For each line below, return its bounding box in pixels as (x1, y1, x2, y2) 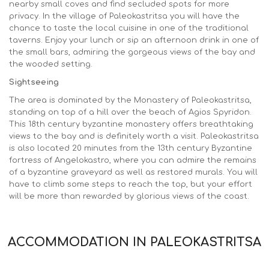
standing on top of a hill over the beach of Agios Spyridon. (9, 107, 252, 116)
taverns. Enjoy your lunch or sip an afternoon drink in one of (9, 35, 259, 44)
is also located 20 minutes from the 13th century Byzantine (9, 144, 252, 153)
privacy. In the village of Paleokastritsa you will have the (9, 11, 240, 20)
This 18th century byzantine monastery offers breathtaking (9, 119, 253, 128)
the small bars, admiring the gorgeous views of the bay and (9, 47, 255, 56)
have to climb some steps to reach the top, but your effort (9, 180, 252, 189)
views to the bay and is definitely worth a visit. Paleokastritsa (9, 131, 259, 141)
